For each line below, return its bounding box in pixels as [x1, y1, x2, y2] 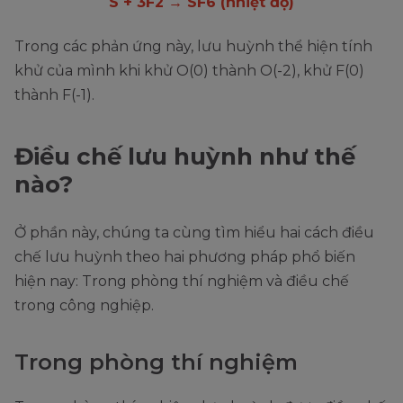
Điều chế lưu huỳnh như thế [14, 141, 355, 171]
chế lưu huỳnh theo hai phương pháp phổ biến [14, 247, 355, 265]
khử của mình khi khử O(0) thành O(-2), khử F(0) [14, 61, 364, 79]
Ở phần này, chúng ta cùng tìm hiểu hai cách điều [14, 223, 374, 241]
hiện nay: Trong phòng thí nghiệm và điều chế [14, 272, 349, 290]
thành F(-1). [14, 85, 98, 103]
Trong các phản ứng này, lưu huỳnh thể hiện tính [14, 37, 372, 55]
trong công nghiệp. [14, 296, 157, 314]
